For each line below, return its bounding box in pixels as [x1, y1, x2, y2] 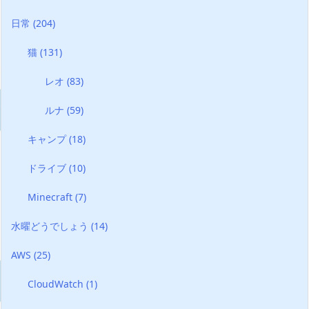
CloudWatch [28, 277, 87, 290]
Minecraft [28, 190, 76, 203]
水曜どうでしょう [11, 219, 91, 232]
